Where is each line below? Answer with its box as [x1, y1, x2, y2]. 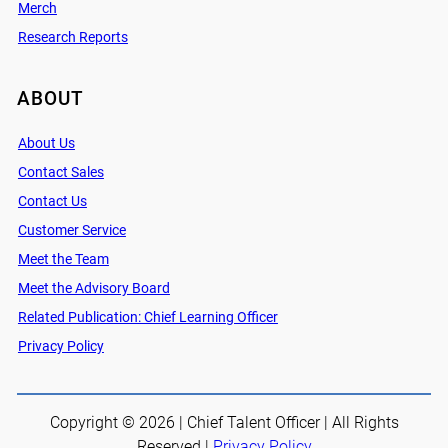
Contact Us [17, 193, 87, 211]
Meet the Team [17, 251, 109, 269]
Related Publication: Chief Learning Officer [17, 309, 278, 327]
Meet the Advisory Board [17, 280, 170, 298]
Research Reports [17, 29, 128, 47]
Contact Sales [17, 164, 104, 182]
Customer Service [17, 222, 126, 240]
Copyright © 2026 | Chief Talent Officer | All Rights [49, 413, 399, 433]
